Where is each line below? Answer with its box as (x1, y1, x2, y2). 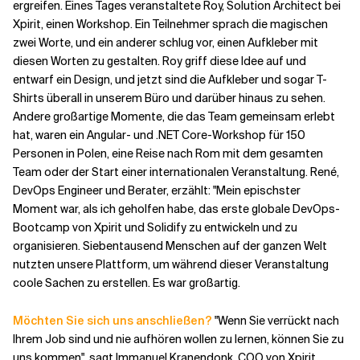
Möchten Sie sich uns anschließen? (13, 313, 215, 328)
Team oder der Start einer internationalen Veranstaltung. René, (13, 165, 339, 179)
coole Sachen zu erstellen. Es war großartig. (13, 276, 240, 290)
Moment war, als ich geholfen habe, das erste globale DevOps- (13, 202, 340, 216)
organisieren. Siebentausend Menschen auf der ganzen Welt (13, 239, 327, 253)
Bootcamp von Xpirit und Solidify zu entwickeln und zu (13, 220, 297, 235)
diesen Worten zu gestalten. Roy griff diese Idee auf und (13, 54, 306, 68)
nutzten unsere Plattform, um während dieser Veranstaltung (13, 257, 329, 272)
